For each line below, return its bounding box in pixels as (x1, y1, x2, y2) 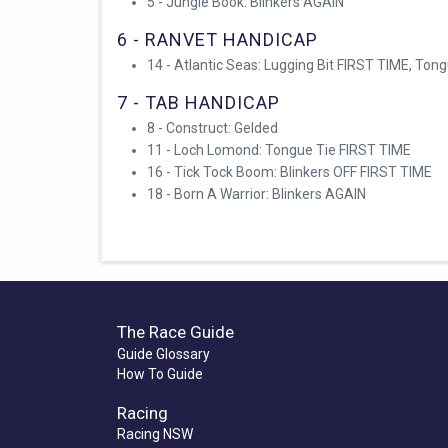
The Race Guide (117, 321, 234, 342)
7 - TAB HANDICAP (117, 92, 280, 114)
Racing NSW (117, 426, 193, 443)
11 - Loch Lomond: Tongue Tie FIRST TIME (147, 141, 411, 158)
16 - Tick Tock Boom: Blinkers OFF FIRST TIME (147, 163, 432, 180)
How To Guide (117, 365, 203, 382)
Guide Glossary (117, 345, 210, 362)
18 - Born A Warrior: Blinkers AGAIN (147, 185, 366, 202)
